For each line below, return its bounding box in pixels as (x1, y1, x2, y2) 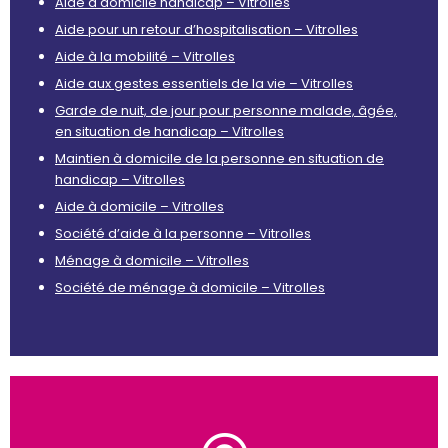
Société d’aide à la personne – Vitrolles (55, 223, 311, 243)
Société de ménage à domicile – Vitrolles (55, 277, 325, 297)
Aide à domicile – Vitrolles (55, 196, 224, 216)
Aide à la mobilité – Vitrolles (55, 46, 235, 66)
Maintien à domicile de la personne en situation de (55, 148, 384, 168)
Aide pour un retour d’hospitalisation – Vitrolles (55, 19, 358, 39)
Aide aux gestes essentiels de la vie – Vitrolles (55, 73, 353, 93)
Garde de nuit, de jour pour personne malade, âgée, (55, 100, 397, 120)
